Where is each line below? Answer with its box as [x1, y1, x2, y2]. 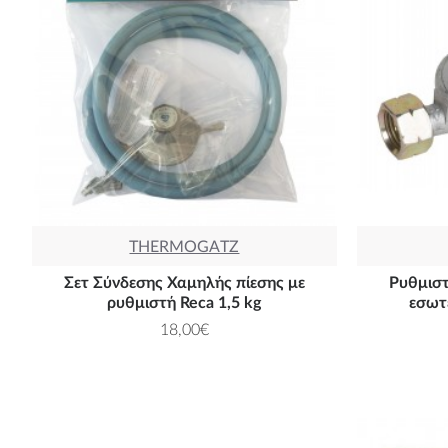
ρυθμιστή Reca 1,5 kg [107, 294, 262, 311]
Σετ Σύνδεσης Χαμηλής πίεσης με [63, 274, 305, 291]
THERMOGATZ [129, 238, 240, 255]
